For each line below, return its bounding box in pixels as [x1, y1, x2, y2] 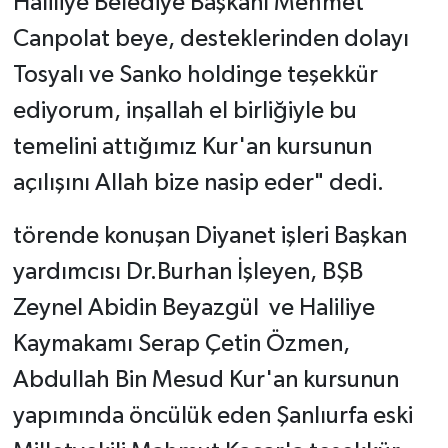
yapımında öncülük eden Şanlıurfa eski [12, 404, 413, 429]
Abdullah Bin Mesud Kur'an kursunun [12, 368, 399, 393]
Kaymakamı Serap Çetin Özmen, [12, 332, 355, 357]
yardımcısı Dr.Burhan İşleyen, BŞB [12, 260, 363, 285]
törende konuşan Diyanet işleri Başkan [12, 224, 407, 249]
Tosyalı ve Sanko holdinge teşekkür [12, 63, 378, 88]
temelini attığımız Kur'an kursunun [12, 135, 372, 160]
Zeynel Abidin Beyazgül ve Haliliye [12, 296, 375, 321]
